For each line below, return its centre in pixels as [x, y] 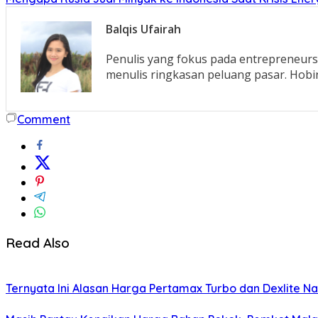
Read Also [38, 243]
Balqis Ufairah [143, 29]
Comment [44, 119]
